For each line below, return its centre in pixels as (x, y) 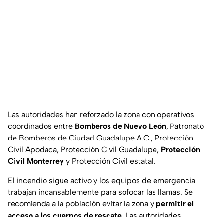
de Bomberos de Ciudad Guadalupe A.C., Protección (101, 138)
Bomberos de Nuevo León (120, 126)
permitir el (175, 204)
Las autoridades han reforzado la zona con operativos (101, 115)
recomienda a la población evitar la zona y (82, 204)
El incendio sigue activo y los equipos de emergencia (101, 181)
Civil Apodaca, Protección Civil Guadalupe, (84, 150)
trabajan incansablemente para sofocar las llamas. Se (100, 192)
